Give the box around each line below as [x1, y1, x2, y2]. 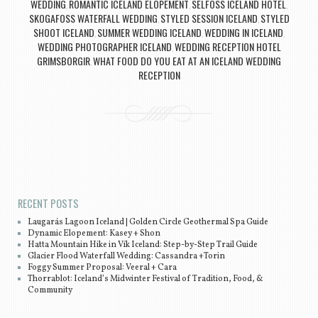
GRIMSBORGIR [37, 53, 90, 69]
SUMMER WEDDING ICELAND [97, 25, 202, 40]
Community [28, 284, 73, 296]
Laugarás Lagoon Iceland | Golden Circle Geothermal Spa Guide [28, 216, 269, 228]
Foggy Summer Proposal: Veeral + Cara [28, 261, 177, 273]
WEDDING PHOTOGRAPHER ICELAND [37, 39, 172, 55]
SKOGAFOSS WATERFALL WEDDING [28, 11, 158, 26]
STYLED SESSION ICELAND [160, 11, 258, 26]
